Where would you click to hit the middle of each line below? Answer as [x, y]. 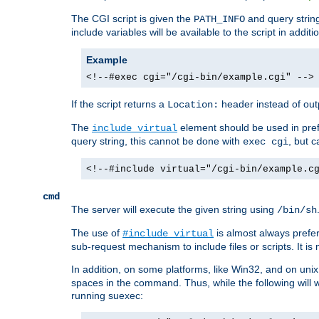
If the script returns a [119, 104]
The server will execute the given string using [174, 210]
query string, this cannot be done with [157, 141]
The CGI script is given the [132, 19]
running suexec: [107, 296]
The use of [97, 233]
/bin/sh [297, 210]
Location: [193, 105]
